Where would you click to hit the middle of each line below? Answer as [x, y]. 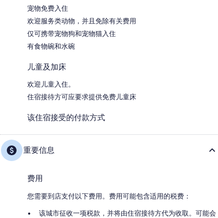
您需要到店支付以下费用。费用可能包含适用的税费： [109, 196]
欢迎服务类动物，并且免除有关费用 [82, 21]
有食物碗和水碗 [51, 46]
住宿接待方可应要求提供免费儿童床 [82, 97]
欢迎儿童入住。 [51, 84]
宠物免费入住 [48, 8]
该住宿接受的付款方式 [66, 117]
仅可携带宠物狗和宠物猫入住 [72, 33]
